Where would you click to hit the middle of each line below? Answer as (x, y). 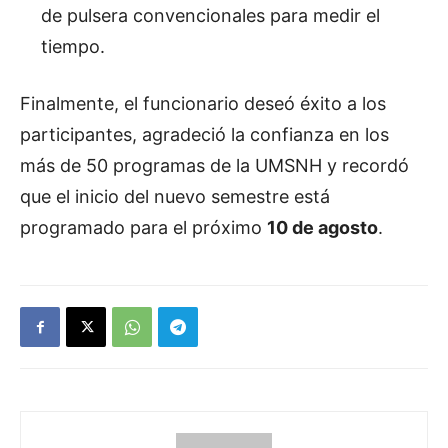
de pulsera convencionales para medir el (210, 15)
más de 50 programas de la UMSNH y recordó (214, 165)
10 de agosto (322, 227)
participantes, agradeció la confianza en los (204, 134)
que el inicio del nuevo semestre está (175, 196)
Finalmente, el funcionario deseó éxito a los (203, 103)
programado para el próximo (143, 227)
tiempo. (73, 46)
